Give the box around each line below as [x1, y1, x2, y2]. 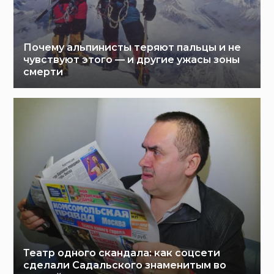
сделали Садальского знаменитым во [23, 259, 227, 271]
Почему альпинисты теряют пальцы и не [23, 41, 242, 53]
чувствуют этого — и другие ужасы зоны [23, 53, 240, 65]
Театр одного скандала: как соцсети [23, 246, 221, 259]
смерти [23, 65, 64, 78]
